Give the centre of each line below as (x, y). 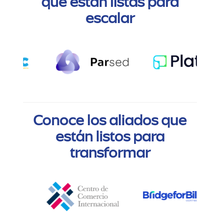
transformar (110, 152)
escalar (110, 18)
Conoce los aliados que (110, 120)
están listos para (110, 136)
